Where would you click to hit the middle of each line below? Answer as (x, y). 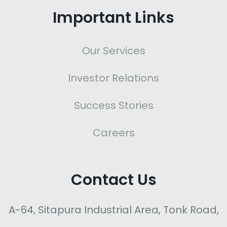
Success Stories (113, 106)
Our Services (113, 51)
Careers (113, 133)
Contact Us (113, 180)
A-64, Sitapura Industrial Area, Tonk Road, (113, 210)
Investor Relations (113, 78)
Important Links (113, 18)
